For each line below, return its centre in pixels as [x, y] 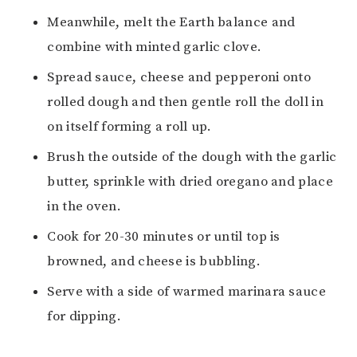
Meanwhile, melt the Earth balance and [171, 22]
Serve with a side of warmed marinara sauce [186, 291]
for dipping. [84, 316]
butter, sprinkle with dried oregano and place [190, 181]
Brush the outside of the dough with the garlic [192, 157]
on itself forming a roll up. [129, 126]
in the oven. [84, 206]
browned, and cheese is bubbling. [154, 261]
